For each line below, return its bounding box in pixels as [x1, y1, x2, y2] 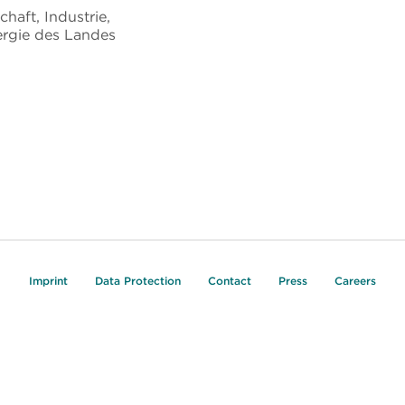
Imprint [29, 273, 68, 287]
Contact [208, 273, 251, 287]
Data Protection [95, 273, 181, 287]
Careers [334, 273, 376, 287]
